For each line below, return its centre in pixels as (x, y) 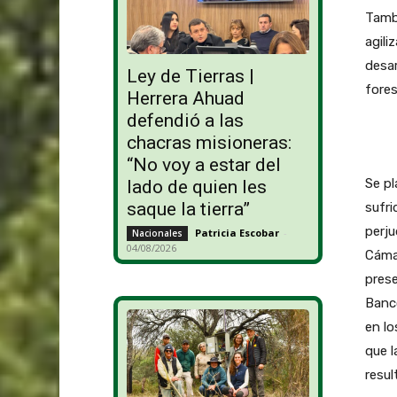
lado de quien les (196, 187)
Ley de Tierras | (190, 77)
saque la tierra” (188, 210)
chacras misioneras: (209, 143)
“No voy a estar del (203, 165)
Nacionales (157, 234)
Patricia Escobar (237, 233)
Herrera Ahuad (185, 99)
